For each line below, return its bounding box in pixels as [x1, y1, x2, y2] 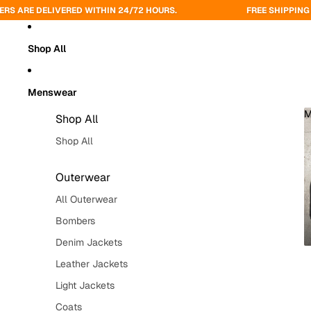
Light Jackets [56, 279, 115, 292]
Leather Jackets [56, 258, 128, 270]
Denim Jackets [56, 236, 122, 249]
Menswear [28, 85, 77, 99]
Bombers [56, 215, 95, 227]
